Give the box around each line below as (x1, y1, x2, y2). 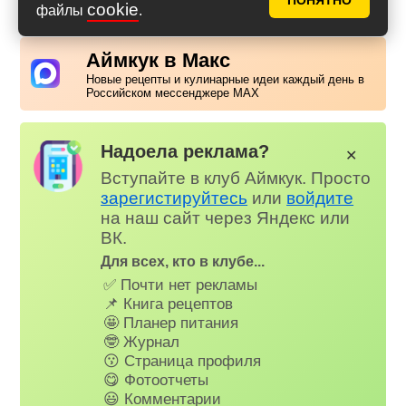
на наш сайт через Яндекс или (101, 208, 351, 227)
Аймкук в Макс (86, 48, 231, 72)
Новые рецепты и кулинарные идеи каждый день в (86, 72, 365, 86)
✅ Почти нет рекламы (103, 275, 258, 295)
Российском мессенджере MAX (86, 85, 260, 100)
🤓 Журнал (103, 333, 180, 352)
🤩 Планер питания (103, 314, 239, 333)
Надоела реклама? (101, 140, 270, 162)
